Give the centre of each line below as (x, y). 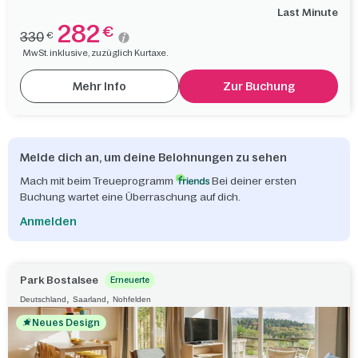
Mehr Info (99, 87)
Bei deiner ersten (253, 181)
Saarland (89, 300)
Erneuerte (130, 280)
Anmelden (48, 222)
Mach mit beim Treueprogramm (98, 181)
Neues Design (66, 322)
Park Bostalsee (59, 280)
